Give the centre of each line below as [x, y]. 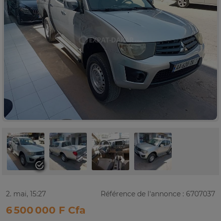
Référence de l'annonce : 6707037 [158, 194]
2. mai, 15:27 [26, 194]
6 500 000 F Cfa [46, 210]
